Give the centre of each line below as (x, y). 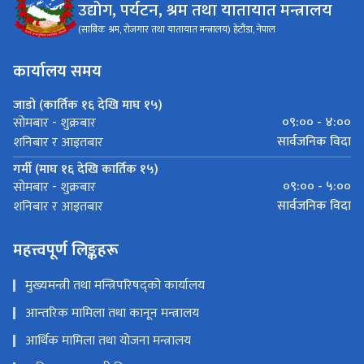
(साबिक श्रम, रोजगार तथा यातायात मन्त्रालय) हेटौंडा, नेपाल (177, 30)
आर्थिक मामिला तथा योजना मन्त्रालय (108, 341)
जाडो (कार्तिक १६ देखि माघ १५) (88, 106)
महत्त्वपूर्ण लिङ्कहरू (66, 251)
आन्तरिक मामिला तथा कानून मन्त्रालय (112, 314)
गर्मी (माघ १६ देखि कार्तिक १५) (86, 170)
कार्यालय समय (57, 72)
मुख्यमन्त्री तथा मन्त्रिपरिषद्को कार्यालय (115, 286)
